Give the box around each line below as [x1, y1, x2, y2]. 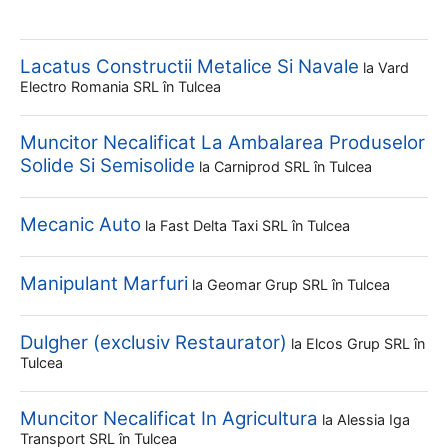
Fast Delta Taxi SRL [160, 217, 292, 234]
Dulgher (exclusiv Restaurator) [20, 331, 287, 354]
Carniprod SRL [214, 158, 314, 175]
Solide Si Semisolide [20, 154, 195, 177]
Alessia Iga [337, 411, 410, 428]
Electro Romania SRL [20, 78, 163, 95]
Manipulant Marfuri [20, 272, 188, 295]
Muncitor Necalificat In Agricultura [20, 407, 318, 430]
